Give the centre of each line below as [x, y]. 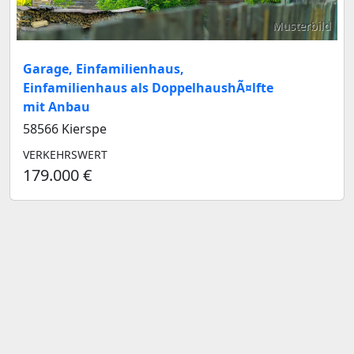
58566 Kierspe [65, 128]
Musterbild [302, 25]
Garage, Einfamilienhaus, [104, 68]
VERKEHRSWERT [65, 154]
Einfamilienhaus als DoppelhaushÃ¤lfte [148, 87]
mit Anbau [56, 106]
